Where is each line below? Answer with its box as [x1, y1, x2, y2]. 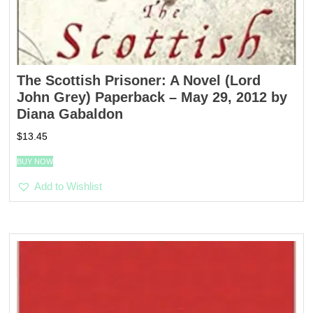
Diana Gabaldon [17, 105, 124, 122]
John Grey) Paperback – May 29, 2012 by [17, 89, 288, 105]
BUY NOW [17, 157, 54, 166]
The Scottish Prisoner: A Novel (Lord [17, 72, 261, 88]
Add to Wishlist [34, 180, 103, 193]
